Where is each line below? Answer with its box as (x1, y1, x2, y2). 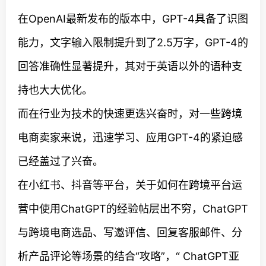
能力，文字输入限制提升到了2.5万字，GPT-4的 (18, 36, 248, 49)
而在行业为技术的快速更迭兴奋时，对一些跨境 (18, 107, 242, 120)
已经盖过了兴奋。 (18, 155, 103, 167)
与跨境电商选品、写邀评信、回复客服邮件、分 (18, 226, 242, 239)
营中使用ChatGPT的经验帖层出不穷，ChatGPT (18, 202, 248, 215)
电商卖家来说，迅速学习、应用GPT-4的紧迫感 (18, 131, 243, 144)
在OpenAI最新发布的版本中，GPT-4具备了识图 (18, 12, 248, 25)
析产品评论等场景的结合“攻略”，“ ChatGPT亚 (18, 250, 239, 262)
